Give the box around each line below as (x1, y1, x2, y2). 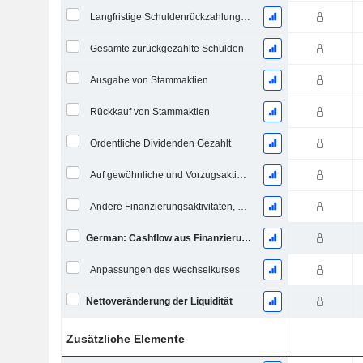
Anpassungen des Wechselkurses (89, 264, 240, 275)
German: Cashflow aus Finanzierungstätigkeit (241, 233, 251, 244)
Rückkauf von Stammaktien (89, 106, 210, 117)
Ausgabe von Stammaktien (89, 75, 208, 86)
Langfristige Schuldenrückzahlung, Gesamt (240, 11, 250, 23)
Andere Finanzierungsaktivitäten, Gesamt (237, 201, 247, 212)
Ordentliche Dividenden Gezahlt (89, 138, 231, 149)
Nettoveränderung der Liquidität (85, 296, 233, 307)
